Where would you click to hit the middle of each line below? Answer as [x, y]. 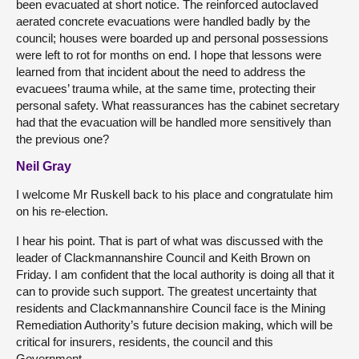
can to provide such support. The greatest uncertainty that [166, 291]
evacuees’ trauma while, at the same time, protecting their [166, 89]
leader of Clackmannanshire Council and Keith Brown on [163, 258]
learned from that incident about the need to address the [161, 72]
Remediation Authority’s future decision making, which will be [174, 325]
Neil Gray [44, 166]
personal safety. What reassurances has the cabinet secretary [178, 105]
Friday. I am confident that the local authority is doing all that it [175, 274]
